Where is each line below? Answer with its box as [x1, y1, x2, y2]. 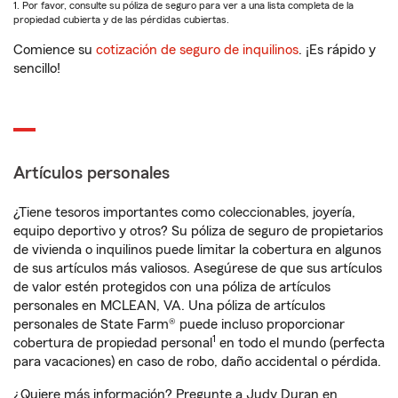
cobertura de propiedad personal [13, 336, 212, 350]
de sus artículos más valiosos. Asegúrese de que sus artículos [13, 261, 382, 275]
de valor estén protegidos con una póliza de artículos [13, 280, 330, 294]
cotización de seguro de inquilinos [96, 43, 298, 57]
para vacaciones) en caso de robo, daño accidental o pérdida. [13, 354, 381, 369]
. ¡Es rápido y [298, 43, 376, 57]
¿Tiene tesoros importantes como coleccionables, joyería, [13, 205, 355, 219]
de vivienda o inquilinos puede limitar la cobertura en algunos [13, 243, 381, 257]
